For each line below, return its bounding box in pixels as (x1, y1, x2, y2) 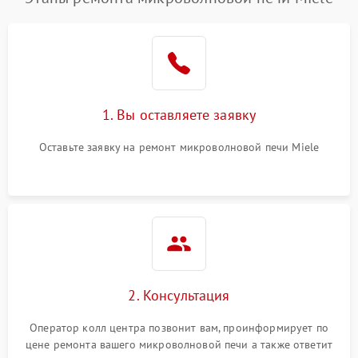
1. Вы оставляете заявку (101, 105, 257, 124)
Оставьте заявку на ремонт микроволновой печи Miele (38, 140, 320, 154)
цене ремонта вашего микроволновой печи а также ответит (25, 337, 333, 352)
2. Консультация (128, 286, 230, 304)
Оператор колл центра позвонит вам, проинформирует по (30, 320, 328, 335)
